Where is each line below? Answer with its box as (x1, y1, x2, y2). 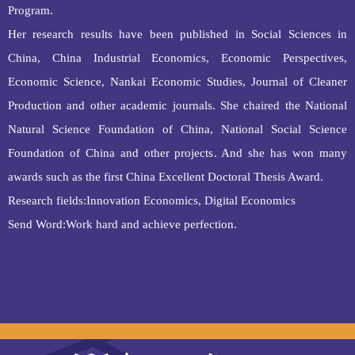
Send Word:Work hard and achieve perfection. (8, 218, 237, 231)
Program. (8, 4, 53, 17)
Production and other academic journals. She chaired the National (8, 99, 347, 113)
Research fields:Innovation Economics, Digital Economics (8, 194, 296, 208)
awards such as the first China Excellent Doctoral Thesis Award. (8, 170, 323, 184)
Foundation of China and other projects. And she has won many (8, 147, 347, 160)
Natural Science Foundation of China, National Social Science (8, 123, 347, 136)
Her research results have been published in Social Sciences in (8, 28, 347, 41)
